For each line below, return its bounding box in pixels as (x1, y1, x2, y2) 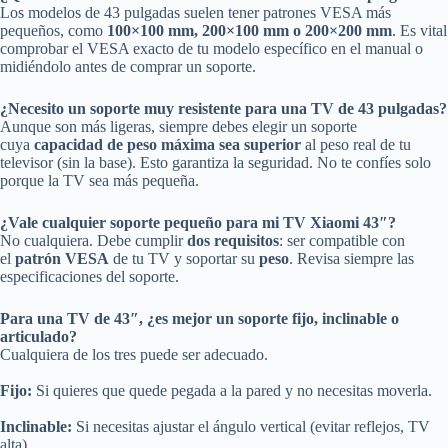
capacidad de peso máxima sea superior (34, 136, 301, 154)
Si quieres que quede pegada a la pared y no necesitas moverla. (32, 382, 432, 400)
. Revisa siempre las (289, 250, 414, 268)
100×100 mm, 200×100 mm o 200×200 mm (107, 22, 392, 40)
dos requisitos (187, 232, 279, 250)
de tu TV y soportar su (109, 250, 259, 268)
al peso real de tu (301, 136, 411, 154)
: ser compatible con (279, 232, 405, 250)
